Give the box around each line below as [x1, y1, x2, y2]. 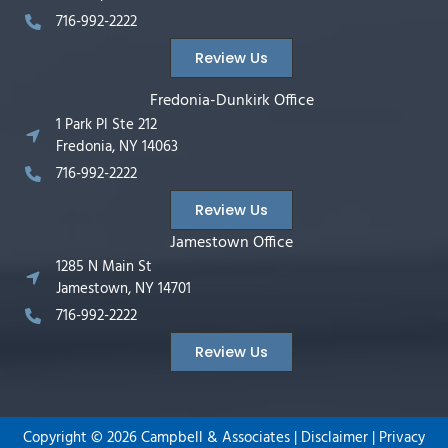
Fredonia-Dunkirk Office [149, 87, 314, 114]
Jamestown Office [170, 229, 293, 256]
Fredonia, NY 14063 [56, 134, 178, 159]
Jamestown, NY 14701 [56, 276, 191, 301]
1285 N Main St [56, 254, 152, 279]
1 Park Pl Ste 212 [56, 112, 157, 137]
